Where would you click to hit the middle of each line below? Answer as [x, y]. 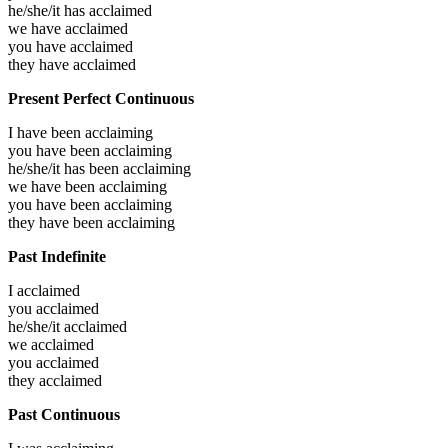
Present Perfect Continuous [101, 98]
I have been [46, 132]
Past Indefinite [57, 256]
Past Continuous [64, 414]
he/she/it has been [65, 168]
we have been [53, 186]
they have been [57, 222]
